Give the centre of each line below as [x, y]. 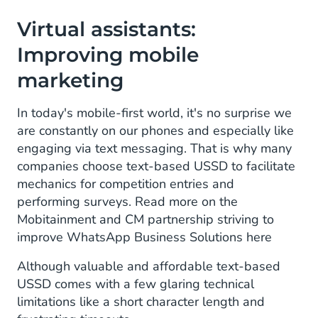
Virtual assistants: [106, 29]
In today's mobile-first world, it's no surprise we [154, 113]
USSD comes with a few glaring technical [136, 284]
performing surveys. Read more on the [127, 202]
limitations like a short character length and [141, 302]
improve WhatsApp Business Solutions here [144, 237]
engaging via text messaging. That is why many [154, 148]
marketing [70, 80]
